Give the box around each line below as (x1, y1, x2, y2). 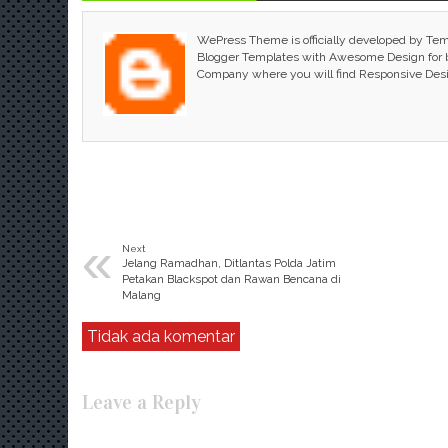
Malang (122, 288, 161, 302)
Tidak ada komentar (87, 327, 235, 346)
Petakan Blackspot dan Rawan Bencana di (122, 272, 341, 286)
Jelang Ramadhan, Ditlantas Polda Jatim (122, 256, 336, 270)
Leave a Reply (82, 390, 201, 414)
